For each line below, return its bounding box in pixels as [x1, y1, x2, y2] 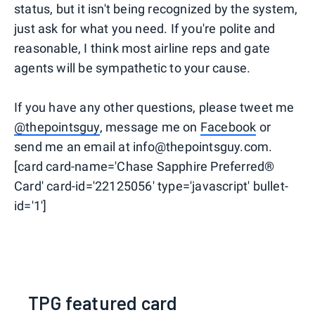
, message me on [99, 120, 200, 135]
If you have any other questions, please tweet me [14, 100, 295, 115]
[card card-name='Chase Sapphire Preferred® [14, 159, 275, 174]
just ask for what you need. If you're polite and [14, 21, 276, 37]
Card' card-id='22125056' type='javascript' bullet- [14, 179, 289, 194]
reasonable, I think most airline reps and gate [14, 41, 271, 56]
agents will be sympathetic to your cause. [14, 60, 251, 76]
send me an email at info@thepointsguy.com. [14, 139, 273, 155]
